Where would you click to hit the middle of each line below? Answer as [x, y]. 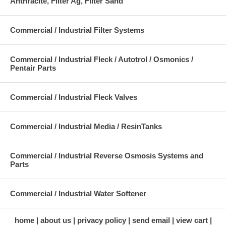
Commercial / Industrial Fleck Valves [74, 97]
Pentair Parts [33, 68]
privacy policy [101, 220]
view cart [192, 220]
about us [55, 220]
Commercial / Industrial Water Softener [78, 194]
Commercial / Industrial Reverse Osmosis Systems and [107, 156]
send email [151, 220]
